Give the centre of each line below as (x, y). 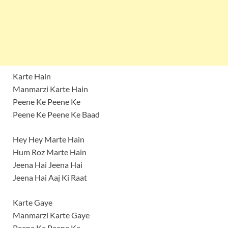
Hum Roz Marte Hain (50, 152)
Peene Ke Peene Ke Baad (56, 115)
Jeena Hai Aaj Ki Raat (50, 178)
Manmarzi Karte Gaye (51, 215)
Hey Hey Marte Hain (49, 139)
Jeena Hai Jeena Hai (48, 165)
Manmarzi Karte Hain (50, 89)
